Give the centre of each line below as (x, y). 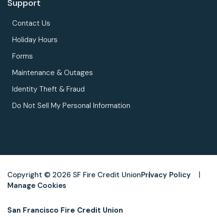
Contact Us (31, 23)
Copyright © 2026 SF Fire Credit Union (74, 175)
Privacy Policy (166, 175)
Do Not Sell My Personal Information (71, 105)
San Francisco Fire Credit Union (65, 210)
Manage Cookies (37, 185)
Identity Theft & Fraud (48, 89)
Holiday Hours (35, 39)
